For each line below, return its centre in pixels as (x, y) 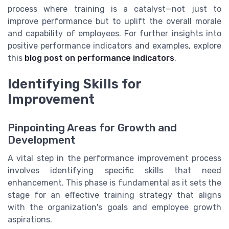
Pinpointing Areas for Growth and (92, 128)
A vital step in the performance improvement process (114, 158)
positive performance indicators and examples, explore (114, 46)
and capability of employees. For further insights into (114, 34)
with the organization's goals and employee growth (114, 207)
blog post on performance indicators (99, 58)
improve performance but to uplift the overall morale (114, 21)
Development (42, 140)
